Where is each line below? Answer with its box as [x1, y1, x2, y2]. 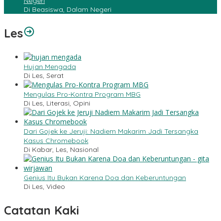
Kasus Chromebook [24, 136, 88, 146]
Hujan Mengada [24, 62, 76, 72]
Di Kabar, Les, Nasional [24, 145, 99, 154]
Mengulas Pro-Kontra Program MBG [24, 90, 141, 99]
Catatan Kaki [4, 203, 79, 218]
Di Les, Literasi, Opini [24, 99, 90, 108]
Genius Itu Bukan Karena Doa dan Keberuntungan [24, 173, 186, 183]
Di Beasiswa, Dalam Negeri [24, 5, 111, 14]
